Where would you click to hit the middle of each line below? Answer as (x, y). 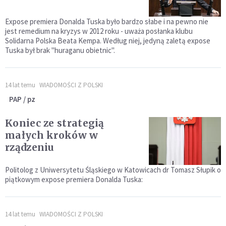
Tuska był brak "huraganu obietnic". (60, 50)
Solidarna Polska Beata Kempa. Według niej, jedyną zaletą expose (108, 40)
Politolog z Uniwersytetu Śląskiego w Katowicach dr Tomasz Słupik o (113, 170)
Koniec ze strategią (55, 123)
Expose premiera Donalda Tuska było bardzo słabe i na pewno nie (107, 21)
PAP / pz (22, 99)
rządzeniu (30, 147)
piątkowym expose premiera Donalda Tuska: (74, 180)
